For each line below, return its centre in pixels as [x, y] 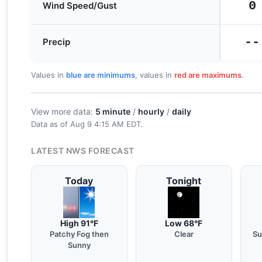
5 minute [113, 111]
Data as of [51, 124]
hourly [151, 111]
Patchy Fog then [79, 234]
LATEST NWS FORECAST [83, 151]
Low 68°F [184, 223]
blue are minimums [101, 75]
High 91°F [79, 223]
